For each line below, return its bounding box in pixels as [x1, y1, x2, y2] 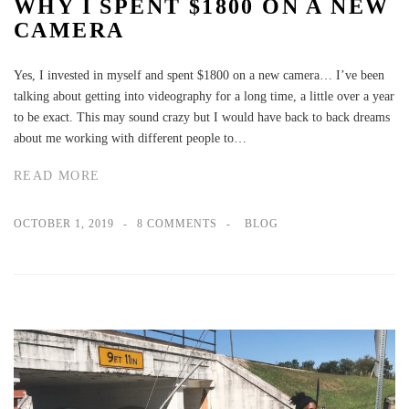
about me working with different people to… [14, 131, 246, 146]
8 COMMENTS [137, 216, 217, 230]
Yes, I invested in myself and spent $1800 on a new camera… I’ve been [14, 68, 384, 83]
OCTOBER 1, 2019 [14, 216, 114, 230]
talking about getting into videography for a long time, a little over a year [14, 89, 394, 104]
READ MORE [14, 168, 100, 183]
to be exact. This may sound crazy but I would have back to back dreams [14, 110, 390, 125]
